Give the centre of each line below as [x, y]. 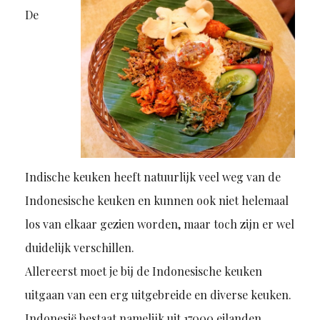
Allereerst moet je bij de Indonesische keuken [143, 271]
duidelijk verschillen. [79, 248]
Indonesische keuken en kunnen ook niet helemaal [156, 201]
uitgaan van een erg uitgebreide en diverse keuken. [158, 295]
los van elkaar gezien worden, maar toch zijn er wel [159, 224]
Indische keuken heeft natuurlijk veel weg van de [152, 177]
